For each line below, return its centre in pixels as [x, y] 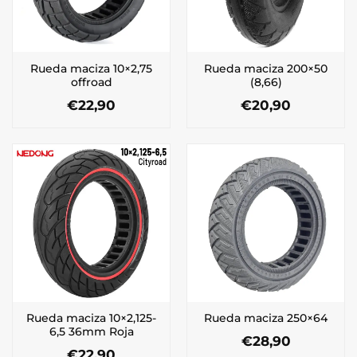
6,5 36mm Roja [91, 331]
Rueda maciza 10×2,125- [91, 318]
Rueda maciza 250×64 [266, 318]
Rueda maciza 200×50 [266, 68]
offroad [91, 82]
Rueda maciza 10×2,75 [91, 68]
